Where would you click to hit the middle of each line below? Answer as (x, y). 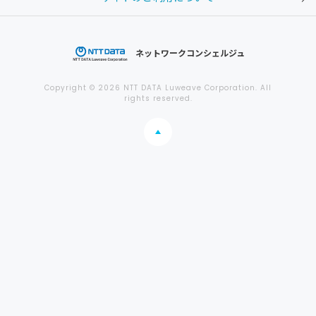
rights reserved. (158, 98)
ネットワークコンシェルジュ (190, 52)
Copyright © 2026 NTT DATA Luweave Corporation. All (158, 87)
